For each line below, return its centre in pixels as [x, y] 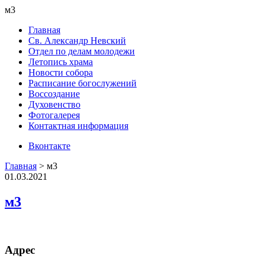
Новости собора [61, 72]
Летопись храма [61, 62]
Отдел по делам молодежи [82, 51]
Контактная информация [78, 126]
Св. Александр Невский [77, 41]
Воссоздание [54, 94]
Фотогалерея [54, 115]
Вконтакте [49, 146]
